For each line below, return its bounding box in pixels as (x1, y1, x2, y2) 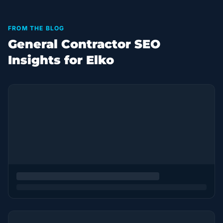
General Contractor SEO (8, 37, 160, 51)
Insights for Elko (8, 53, 114, 67)
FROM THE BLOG (8, 24, 65, 32)
